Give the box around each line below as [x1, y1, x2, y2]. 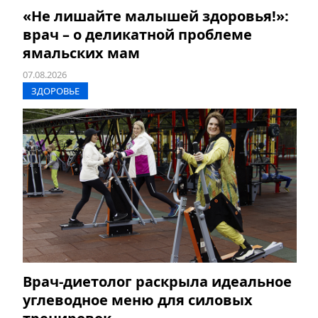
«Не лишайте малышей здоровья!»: [23, 6, 289, 26]
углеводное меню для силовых [23, 290, 253, 309]
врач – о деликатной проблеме [23, 24, 252, 44]
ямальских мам [23, 43, 140, 62]
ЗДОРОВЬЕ [31, 84, 79, 97]
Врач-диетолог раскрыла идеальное [23, 271, 292, 291]
